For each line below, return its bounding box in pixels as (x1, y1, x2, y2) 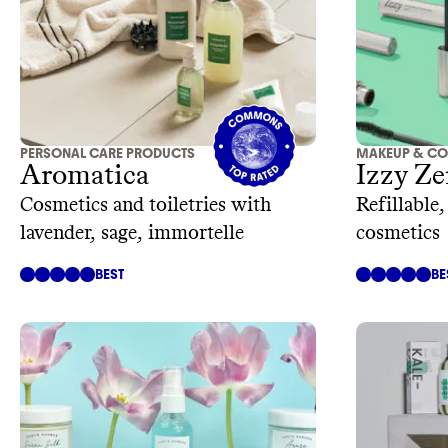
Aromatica (20, 162, 149, 191)
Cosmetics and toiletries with (20, 195, 271, 216)
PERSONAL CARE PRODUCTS (20, 145, 195, 163)
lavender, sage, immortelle (20, 223, 244, 244)
